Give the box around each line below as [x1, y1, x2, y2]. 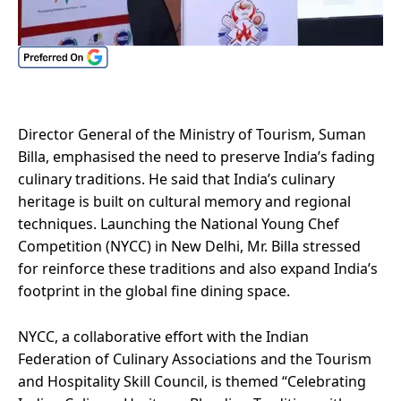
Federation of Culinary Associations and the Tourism [18, 348, 371, 369]
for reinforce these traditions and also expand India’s [18, 258, 378, 278]
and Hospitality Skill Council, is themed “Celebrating [18, 371, 366, 391]
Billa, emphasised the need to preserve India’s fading [18, 146, 375, 166]
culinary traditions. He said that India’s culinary [18, 168, 335, 189]
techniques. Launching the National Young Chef [18, 213, 339, 234]
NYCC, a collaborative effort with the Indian [18, 326, 309, 346]
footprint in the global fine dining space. [18, 280, 290, 301]
